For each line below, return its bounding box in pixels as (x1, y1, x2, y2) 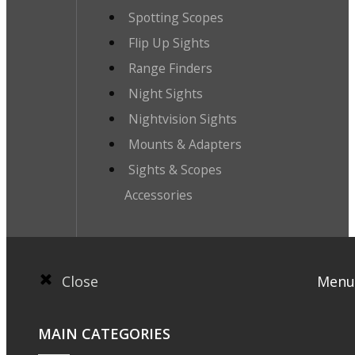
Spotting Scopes (128, 9, 223, 27)
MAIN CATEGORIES (38, 324, 170, 344)
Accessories (124, 186, 193, 204)
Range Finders (128, 59, 212, 78)
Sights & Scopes (128, 161, 222, 179)
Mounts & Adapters (128, 136, 242, 154)
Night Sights (128, 85, 203, 103)
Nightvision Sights (128, 110, 237, 128)
